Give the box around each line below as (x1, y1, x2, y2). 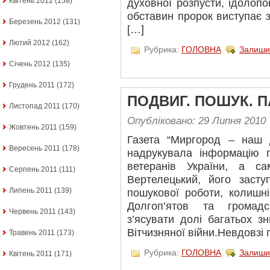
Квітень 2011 (9, 250, 52, 258)
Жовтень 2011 (9, 123, 57, 131)
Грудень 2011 (9, 81, 55, 89)
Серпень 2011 (9, 165, 57, 174)
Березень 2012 (9, 17, 61, 26)
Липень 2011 (9, 186, 52, 195)
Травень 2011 (9, 228, 55, 237)
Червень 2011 (9, 207, 56, 216)
